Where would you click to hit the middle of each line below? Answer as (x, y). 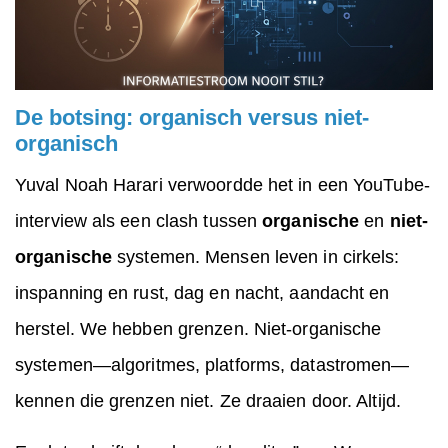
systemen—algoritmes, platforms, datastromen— (212, 365)
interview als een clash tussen (139, 221)
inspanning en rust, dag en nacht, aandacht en (202, 293)
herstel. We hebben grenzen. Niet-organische (198, 329)
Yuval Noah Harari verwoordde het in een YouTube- (222, 185)
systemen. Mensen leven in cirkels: (258, 257)
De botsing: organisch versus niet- (192, 118)
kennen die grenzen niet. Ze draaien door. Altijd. (208, 401)
